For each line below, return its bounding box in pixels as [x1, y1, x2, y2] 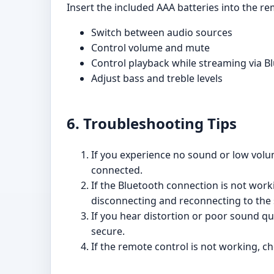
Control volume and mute [91, 41, 210, 55]
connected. [91, 163, 143, 177]
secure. [91, 224, 125, 239]
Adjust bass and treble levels [91, 72, 223, 86]
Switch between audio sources [91, 26, 232, 40]
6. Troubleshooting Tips [67, 113, 237, 134]
